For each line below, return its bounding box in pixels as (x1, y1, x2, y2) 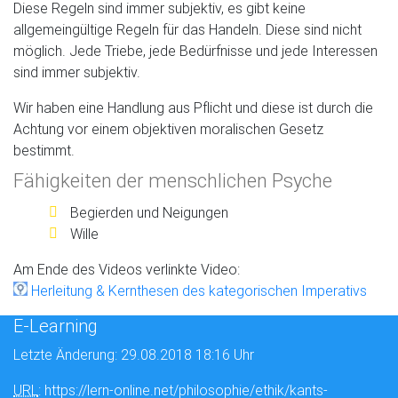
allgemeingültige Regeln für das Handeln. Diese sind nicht (13, 20, 362, 39)
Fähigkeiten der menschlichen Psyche (13, 169, 332, 194)
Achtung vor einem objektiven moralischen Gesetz (13, 120, 323, 139)
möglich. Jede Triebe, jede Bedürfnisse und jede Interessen (13, 42, 378, 60)
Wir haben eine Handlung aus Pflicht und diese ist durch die (13, 99, 373, 117)
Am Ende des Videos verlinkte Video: (13, 260, 240, 279)
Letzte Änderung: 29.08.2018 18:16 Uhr (13, 346, 254, 364)
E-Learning (13, 314, 98, 338)
